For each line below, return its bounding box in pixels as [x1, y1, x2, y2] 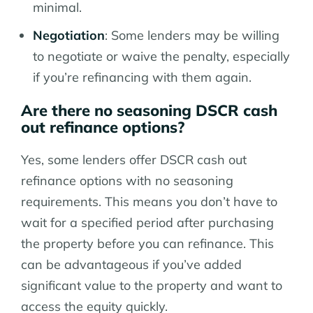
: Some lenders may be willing [105, 27, 279, 43]
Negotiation [33, 27, 105, 43]
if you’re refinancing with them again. [33, 68, 252, 85]
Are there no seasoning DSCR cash [21, 100, 277, 120]
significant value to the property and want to [21, 277, 282, 293]
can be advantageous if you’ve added [21, 256, 242, 272]
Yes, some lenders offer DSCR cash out [21, 151, 247, 168]
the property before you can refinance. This [21, 235, 274, 252]
